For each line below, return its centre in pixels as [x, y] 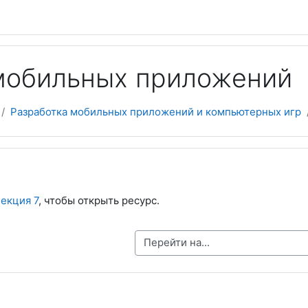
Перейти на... [134, 242]
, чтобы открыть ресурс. [99, 200]
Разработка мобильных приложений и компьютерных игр [156, 112]
